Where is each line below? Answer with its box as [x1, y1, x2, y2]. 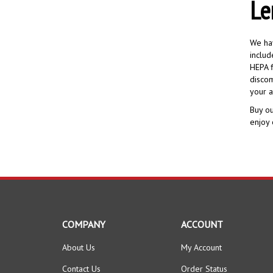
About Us [62, 236, 95, 247]
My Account [181, 236, 222, 247]
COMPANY [62, 212, 105, 224]
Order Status [181, 257, 227, 268]
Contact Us [62, 257, 101, 268]
